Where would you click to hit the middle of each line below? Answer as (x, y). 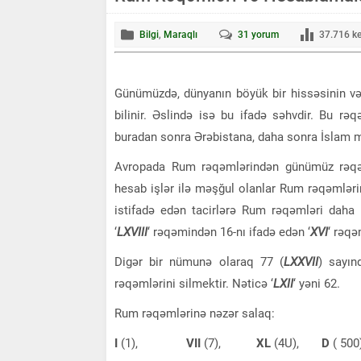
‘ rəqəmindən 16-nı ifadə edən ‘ (229, 232)
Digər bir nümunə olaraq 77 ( (199, 261)
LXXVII (301, 261)
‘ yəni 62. (317, 283)
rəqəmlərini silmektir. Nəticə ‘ (194, 283)
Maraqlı (180, 34)
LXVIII (132, 232)
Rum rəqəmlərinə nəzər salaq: (195, 313)
